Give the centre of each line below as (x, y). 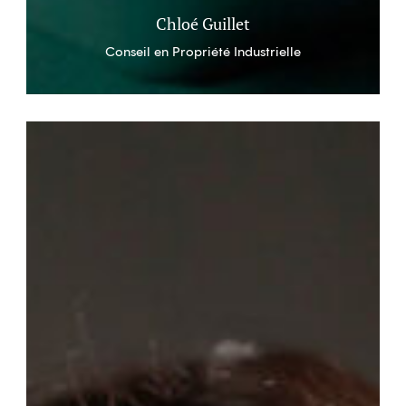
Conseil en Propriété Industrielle (203, 51)
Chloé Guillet (203, 24)
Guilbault (53, 156)
